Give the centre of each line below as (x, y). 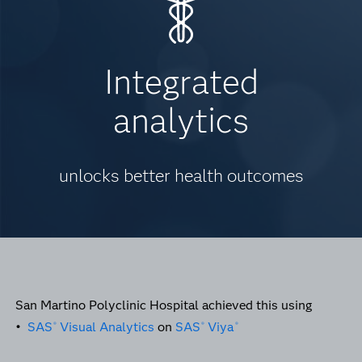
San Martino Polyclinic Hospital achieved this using (165, 305)
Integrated (181, 82)
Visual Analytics (106, 327)
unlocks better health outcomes (181, 176)
